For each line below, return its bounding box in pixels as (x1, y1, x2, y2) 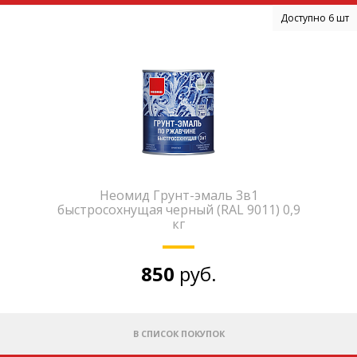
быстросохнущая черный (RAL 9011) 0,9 (57, 200, 300, 218)
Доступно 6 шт (280, 10, 349, 25)
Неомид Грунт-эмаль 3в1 (99, 186, 258, 204)
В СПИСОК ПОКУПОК (132, 327, 225, 339)
